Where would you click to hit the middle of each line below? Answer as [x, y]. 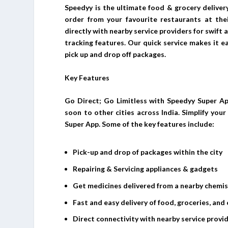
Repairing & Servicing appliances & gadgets [146, 169]
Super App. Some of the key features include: [140, 124]
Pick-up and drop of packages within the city [148, 152]
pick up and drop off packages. [116, 54]
